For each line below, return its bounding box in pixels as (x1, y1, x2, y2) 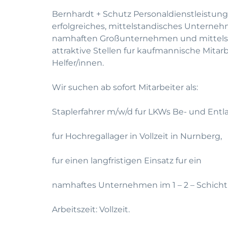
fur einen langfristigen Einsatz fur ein (52, 156, 202, 165)
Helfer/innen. (52, 58, 104, 68)
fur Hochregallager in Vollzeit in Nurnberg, (52, 131, 222, 141)
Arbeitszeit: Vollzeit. (52, 205, 130, 214)
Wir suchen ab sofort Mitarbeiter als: (52, 82, 198, 92)
